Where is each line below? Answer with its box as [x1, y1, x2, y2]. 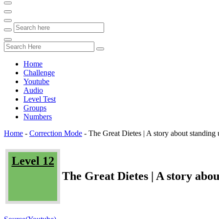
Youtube [23, 77, 49, 86]
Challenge [23, 68, 55, 77]
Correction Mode [29, 129, 82, 137]
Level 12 [11, 154, 54, 167]
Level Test [23, 95, 56, 103]
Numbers [23, 112, 52, 121]
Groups [23, 104, 46, 112]
